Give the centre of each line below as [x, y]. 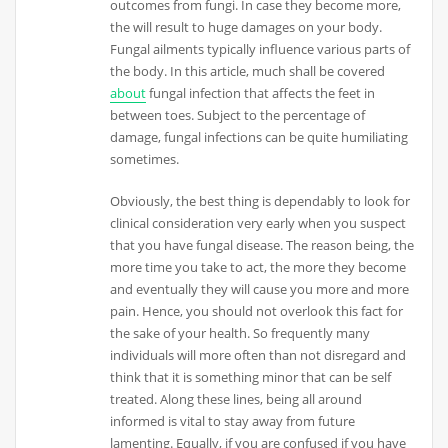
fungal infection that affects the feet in [261, 92]
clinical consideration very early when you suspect [258, 222]
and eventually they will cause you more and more [260, 288]
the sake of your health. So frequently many [240, 332]
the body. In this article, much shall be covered [248, 70]
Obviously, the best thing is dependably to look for [260, 200]
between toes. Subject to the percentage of [238, 114]
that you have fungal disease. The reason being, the [262, 244]
